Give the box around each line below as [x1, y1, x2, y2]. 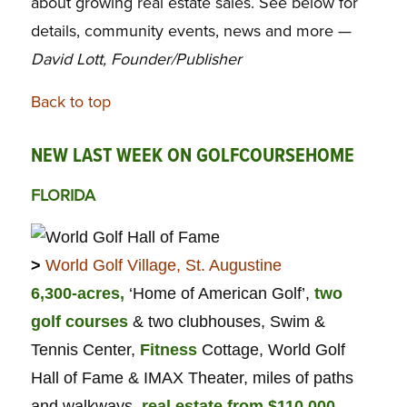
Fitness [134, 341, 197, 360]
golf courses [30, 313, 128, 332]
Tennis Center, [30, 341, 135, 360]
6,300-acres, [30, 284, 124, 303]
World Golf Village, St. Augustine [45, 256, 282, 275]
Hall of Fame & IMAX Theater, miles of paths [30, 369, 353, 388]
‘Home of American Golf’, [124, 284, 310, 303]
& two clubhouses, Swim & [127, 313, 325, 332]
